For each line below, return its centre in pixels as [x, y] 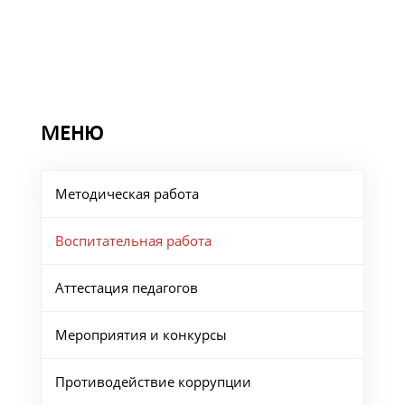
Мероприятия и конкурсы [141, 335]
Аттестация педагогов [126, 288]
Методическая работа [127, 194]
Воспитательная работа [133, 241]
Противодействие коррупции [153, 382]
